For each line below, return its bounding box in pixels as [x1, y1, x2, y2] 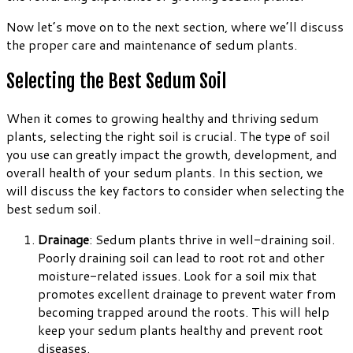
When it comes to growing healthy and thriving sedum [6, 109, 318, 128]
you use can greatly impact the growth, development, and [6, 145, 337, 164]
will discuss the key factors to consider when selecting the [6, 181, 344, 200]
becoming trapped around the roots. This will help [38, 303, 329, 321]
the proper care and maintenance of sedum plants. [6, 35, 297, 54]
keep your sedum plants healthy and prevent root [38, 321, 323, 340]
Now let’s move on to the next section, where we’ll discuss [6, 17, 344, 36]
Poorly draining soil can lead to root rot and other [38, 248, 325, 267]
